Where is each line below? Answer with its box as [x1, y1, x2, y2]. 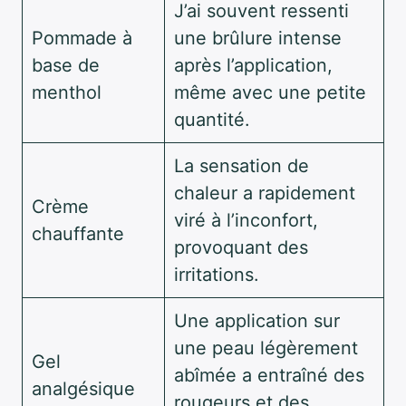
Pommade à [32, 26, 132, 49]
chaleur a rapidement [174, 181, 355, 204]
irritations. [174, 263, 259, 285]
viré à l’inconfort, [174, 208, 318, 231]
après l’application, [174, 53, 333, 76]
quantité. [174, 108, 250, 130]
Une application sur [174, 309, 340, 332]
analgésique [32, 377, 135, 400]
